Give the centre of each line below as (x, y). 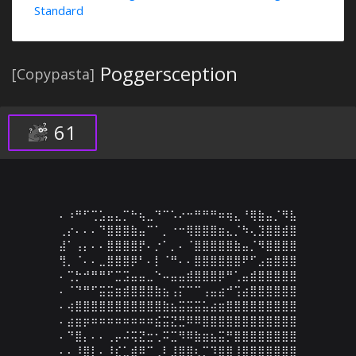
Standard (59, 10)
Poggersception (169, 74)
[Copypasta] (53, 74)
